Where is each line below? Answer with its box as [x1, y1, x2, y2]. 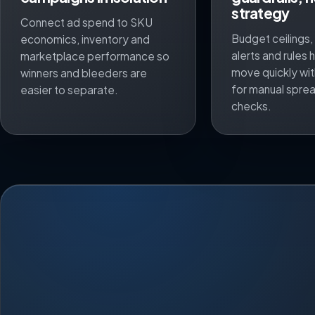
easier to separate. [20, 82, 118, 96]
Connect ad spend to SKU [20, 15, 153, 29]
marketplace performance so [20, 49, 169, 63]
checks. [231, 98, 272, 112]
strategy [231, 3, 290, 22]
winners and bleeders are [20, 65, 147, 79]
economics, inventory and [20, 32, 150, 46]
